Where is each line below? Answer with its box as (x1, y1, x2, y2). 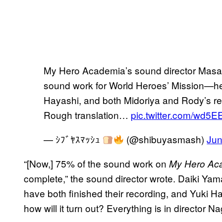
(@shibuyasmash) (124, 132, 207, 146)
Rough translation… (44, 108, 131, 121)
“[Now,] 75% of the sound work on (24, 156, 169, 170)
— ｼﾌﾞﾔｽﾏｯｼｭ (44, 132, 103, 146)
